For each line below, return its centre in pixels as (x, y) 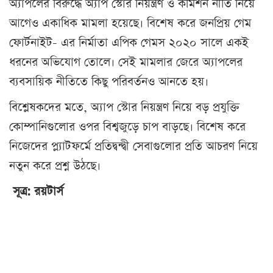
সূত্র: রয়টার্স (36, 191)
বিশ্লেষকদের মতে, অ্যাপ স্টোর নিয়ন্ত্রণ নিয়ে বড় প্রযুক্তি (124, 107)
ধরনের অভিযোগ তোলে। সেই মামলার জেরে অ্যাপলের (126, 62)
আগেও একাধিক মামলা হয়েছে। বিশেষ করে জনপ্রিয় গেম (130, 23)
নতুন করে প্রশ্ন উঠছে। (55, 166)
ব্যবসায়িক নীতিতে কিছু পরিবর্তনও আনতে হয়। (109, 82)
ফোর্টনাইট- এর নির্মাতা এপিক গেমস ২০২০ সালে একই (129, 43)
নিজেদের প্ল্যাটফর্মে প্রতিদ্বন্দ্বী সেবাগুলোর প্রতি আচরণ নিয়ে (133, 146)
